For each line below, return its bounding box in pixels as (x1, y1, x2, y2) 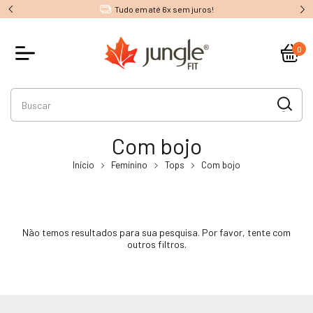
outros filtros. (126, 238, 187, 250)
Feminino (111, 159, 148, 170)
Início (72, 159, 94, 170)
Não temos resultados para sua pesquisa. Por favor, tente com (22, 226, 291, 238)
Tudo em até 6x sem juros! (86, 4, 186, 14)
